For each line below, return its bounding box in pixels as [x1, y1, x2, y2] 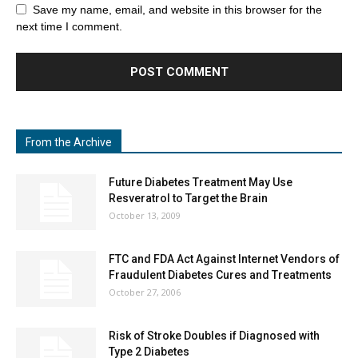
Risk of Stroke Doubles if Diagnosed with [109, 328, 320, 342]
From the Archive [26, 135, 112, 149]
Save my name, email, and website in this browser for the [33, 2, 322, 16]
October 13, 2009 [109, 209, 181, 221]
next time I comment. [16, 19, 122, 33]
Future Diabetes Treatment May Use [109, 175, 292, 189]
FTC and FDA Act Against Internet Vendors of [109, 252, 340, 265]
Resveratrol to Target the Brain [109, 191, 268, 205]
